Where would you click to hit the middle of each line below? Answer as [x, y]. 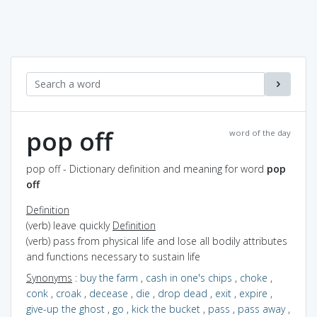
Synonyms [49, 277]
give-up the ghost [65, 309]
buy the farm [109, 277]
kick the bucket [166, 309]
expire [253, 293]
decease [109, 293]
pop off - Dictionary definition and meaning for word [146, 168]
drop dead [183, 293]
